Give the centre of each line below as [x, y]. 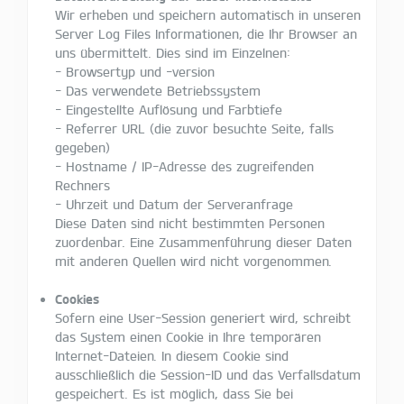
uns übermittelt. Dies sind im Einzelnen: [173, 52]
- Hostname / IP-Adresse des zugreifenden [184, 166]
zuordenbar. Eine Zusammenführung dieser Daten [203, 242]
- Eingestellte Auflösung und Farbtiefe [169, 109]
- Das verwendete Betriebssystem [158, 90]
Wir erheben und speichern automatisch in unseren [208, 14]
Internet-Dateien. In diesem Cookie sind [172, 355]
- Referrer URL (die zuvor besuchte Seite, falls [194, 128]
